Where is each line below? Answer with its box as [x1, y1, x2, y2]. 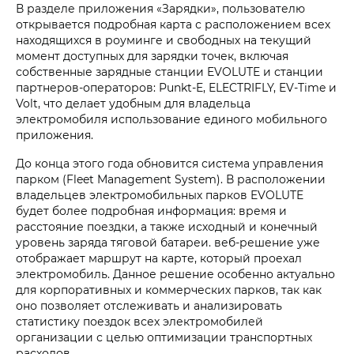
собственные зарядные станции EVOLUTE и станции [16, 64, 323, 80]
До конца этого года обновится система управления [16, 156, 323, 171]
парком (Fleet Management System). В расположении [16, 171, 326, 187]
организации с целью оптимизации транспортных [16, 330, 312, 345]
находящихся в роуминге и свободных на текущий [16, 32, 311, 48]
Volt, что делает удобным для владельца [16, 96, 250, 111]
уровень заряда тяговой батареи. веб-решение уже [16, 235, 320, 250]
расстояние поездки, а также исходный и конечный [16, 219, 318, 235]
